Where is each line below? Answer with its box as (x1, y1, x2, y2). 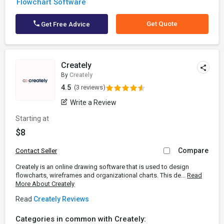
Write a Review (70, 98, 117, 106)
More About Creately (15, 180, 74, 187)
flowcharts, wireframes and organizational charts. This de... (15, 171, 187, 179)
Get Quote (146, 20, 178, 27)
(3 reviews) (74, 83, 106, 91)
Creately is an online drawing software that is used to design (15, 163, 189, 170)
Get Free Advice (39, 20, 90, 28)
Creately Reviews (33, 195, 89, 203)
